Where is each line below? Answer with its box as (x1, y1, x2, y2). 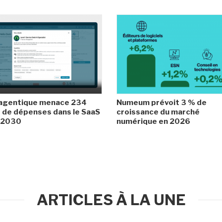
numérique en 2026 (116, 116, 190, 126)
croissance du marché (116, 107, 200, 116)
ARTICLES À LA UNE (36, 190, 186, 209)
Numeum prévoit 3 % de (116, 98, 207, 107)
